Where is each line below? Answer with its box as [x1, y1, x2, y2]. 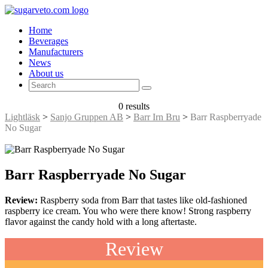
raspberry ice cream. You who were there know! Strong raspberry [5, 205, 251, 216]
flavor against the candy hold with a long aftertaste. [5, 216, 197, 227]
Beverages [29, 36, 68, 46]
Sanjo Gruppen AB [50, 112, 123, 122]
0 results [118, 101, 150, 111]
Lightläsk [5, 112, 40, 122]
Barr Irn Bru [133, 112, 180, 122]
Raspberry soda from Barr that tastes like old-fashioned [38, 194, 247, 205]
